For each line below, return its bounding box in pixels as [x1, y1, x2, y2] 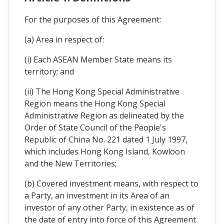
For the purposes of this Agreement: [24, 13, 161, 25]
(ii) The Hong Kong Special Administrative [24, 85, 179, 97]
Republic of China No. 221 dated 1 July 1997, [24, 133, 187, 145]
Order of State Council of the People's [24, 121, 166, 133]
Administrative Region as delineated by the [24, 109, 184, 121]
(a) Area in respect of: [24, 33, 104, 45]
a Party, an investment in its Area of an [24, 189, 169, 201]
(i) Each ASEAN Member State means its [24, 53, 172, 65]
